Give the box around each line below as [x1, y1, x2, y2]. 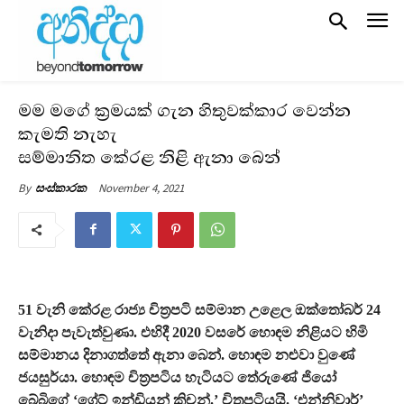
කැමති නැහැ [18, 121, 117, 147]
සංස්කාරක [35, 179, 87, 196]
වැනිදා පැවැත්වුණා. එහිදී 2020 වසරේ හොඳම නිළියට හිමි [18, 324, 368, 340]
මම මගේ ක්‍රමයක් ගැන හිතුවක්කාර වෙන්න [18, 97, 351, 124]
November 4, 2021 [98, 179, 184, 196]
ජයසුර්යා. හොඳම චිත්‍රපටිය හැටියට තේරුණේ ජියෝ [18, 369, 336, 385]
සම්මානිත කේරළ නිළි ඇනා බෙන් [18, 144, 280, 170]
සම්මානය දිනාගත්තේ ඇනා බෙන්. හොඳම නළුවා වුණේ [18, 346, 355, 363]
